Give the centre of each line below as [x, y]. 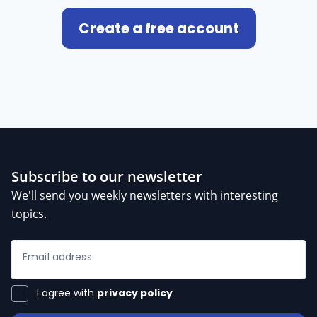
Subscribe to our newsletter [107, 176]
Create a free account [158, 28]
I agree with [67, 293]
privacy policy [135, 293]
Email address [57, 257]
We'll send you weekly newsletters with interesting [145, 195]
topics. [29, 213]
